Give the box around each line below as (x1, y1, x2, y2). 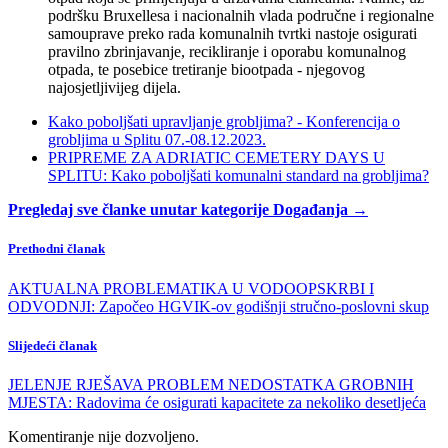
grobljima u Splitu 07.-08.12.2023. (48, 131, 266, 149)
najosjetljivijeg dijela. (48, 79, 181, 97)
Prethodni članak (8, 241, 105, 257)
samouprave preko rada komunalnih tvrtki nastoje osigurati (48, 25, 417, 43)
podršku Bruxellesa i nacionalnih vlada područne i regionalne (48, 7, 434, 25)
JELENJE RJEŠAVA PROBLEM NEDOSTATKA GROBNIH (8, 375, 414, 393)
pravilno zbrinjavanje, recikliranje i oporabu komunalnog (48, 43, 406, 61)
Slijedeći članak (8, 337, 97, 353)
